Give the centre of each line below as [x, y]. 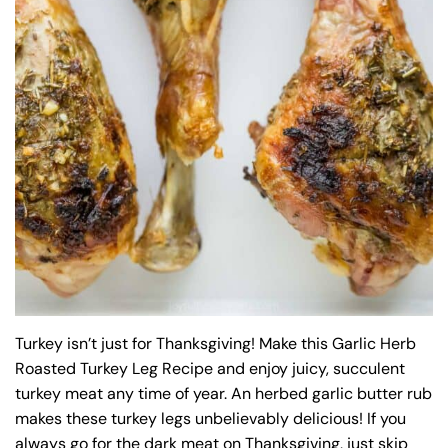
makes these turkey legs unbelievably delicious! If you [210, 418]
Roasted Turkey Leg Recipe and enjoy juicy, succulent [210, 368]
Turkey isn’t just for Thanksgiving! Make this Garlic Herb [215, 343]
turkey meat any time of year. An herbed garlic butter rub [223, 393]
